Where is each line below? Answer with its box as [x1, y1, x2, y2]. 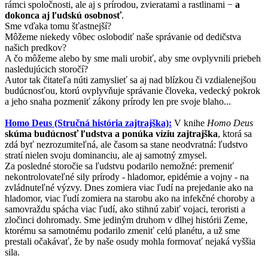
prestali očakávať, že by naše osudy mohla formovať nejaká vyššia [5, 236, 255, 247]
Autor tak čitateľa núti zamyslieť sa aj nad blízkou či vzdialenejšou [5, 75, 256, 86]
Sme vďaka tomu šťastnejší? [5, 21, 111, 32]
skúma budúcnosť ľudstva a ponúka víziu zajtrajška [5, 129, 218, 139]
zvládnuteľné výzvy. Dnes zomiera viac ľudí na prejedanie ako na [5, 182, 253, 193]
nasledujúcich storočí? [5, 64, 88, 75]
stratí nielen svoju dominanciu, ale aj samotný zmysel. [5, 150, 207, 161]
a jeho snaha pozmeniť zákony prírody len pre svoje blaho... [5, 96, 231, 107]
